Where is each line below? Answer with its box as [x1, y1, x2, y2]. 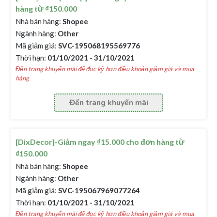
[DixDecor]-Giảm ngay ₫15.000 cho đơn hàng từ [15, 137, 185, 146]
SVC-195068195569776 [57, 41, 140, 50]
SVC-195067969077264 [57, 186, 140, 195]
